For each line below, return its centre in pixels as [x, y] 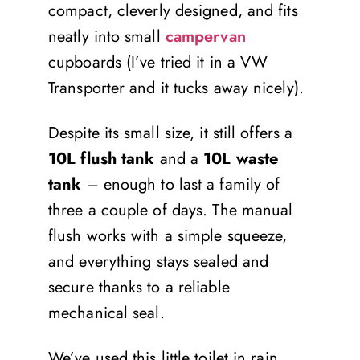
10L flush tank [102, 158]
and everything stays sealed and [159, 261]
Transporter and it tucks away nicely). [176, 88]
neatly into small [107, 36]
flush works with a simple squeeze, [168, 235]
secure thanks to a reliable [139, 287]
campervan [205, 36]
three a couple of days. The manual [171, 210]
